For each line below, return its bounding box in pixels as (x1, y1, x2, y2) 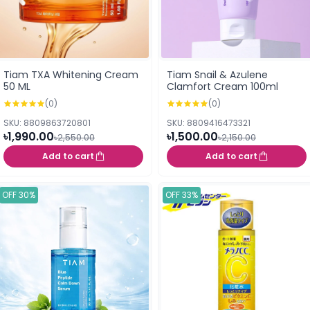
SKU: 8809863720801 (3, 117, 91, 129)
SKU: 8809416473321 (167, 117, 250, 129)
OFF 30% (2, 189, 35, 201)
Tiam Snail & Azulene (167, 68, 268, 82)
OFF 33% (165, 189, 198, 201)
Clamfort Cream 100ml (167, 80, 278, 93)
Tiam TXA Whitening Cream (3, 68, 138, 82)
